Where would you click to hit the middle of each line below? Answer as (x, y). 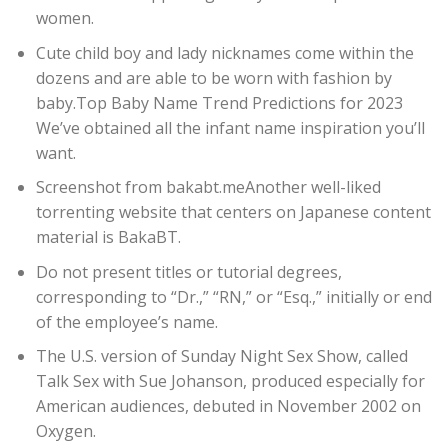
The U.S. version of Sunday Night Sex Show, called (221, 356)
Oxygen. (65, 431)
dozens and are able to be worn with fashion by (213, 77)
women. (64, 17)
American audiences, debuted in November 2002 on (228, 406)
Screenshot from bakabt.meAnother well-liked (208, 187)
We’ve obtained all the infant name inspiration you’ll (230, 127)
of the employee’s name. (126, 321)
